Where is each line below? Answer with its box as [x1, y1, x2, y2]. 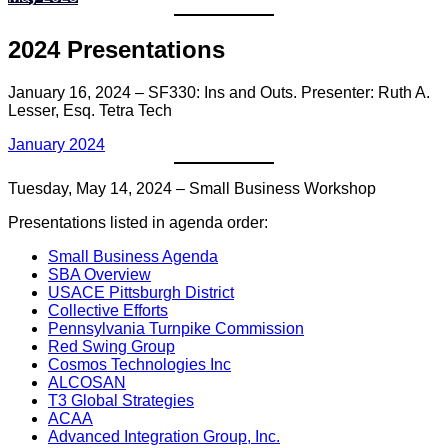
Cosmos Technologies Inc [48, 356, 231, 374]
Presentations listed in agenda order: [8, 214, 268, 232]
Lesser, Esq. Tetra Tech [8, 102, 172, 120]
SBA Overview [48, 266, 151, 284]
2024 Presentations [8, 36, 225, 64]
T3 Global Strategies [48, 392, 194, 410]
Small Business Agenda [48, 248, 218, 266]
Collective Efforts [48, 302, 168, 320]
